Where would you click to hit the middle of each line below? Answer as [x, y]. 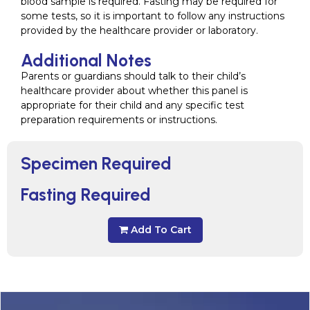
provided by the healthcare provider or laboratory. [139, 30]
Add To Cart [161, 229]
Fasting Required [86, 194]
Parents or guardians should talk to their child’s [133, 76]
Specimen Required [96, 163]
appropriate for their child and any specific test [133, 105]
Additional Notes [86, 60]
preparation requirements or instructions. [119, 119]
